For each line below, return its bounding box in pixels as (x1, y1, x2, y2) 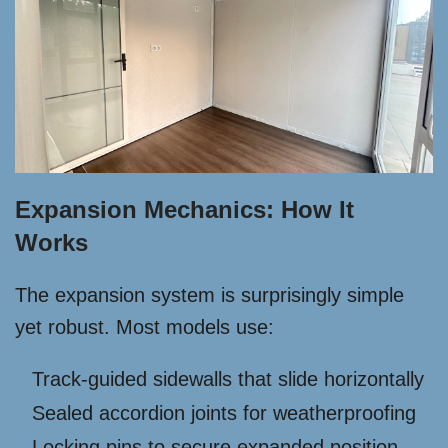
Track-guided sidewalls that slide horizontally (32, 368, 424, 391)
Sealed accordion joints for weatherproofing (32, 402, 416, 425)
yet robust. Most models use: (15, 316, 274, 339)
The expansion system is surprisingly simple (15, 284, 404, 307)
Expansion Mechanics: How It (15, 196, 354, 224)
